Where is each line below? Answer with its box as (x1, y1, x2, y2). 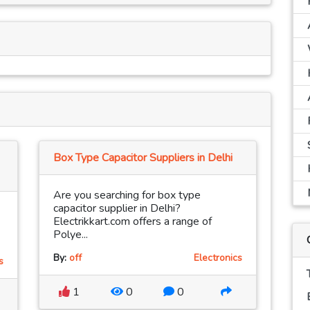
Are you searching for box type (53, 188, 201, 203)
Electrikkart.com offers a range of (53, 214, 212, 230)
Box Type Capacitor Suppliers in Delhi (53, 150, 232, 166)
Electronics (194, 251, 242, 265)
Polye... (53, 227, 88, 243)
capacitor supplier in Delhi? (53, 201, 181, 217)
